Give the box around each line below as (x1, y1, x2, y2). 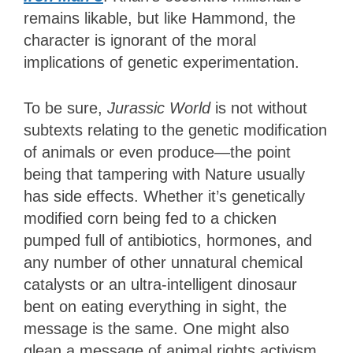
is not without (215, 98, 307, 117)
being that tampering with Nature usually (24, 165, 305, 183)
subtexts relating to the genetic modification (24, 121, 327, 139)
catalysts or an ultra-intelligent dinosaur (24, 275, 297, 293)
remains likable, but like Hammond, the (24, 9, 295, 27)
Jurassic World (107, 98, 215, 117)
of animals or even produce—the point (24, 143, 291, 161)
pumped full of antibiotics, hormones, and (24, 231, 312, 249)
